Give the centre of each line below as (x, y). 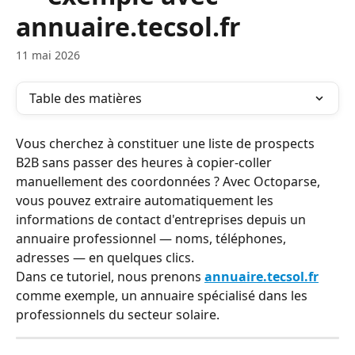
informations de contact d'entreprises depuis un (162, 219)
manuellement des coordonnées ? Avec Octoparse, (170, 181)
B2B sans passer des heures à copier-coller (145, 162)
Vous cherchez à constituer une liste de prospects (167, 143)
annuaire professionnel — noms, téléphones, (153, 239)
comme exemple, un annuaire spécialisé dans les (163, 296)
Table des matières (86, 98)
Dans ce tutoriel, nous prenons (110, 277)
